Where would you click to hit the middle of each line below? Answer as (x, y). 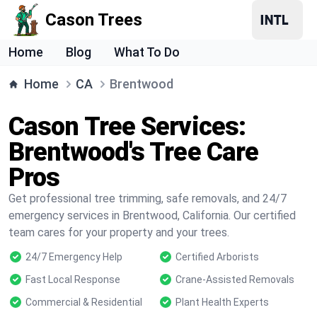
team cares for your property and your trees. (119, 232)
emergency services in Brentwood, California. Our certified (152, 215)
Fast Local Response (73, 279)
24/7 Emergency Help (74, 257)
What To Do (147, 52)
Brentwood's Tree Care (134, 152)
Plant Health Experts (222, 302)
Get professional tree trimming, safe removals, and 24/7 (148, 198)
